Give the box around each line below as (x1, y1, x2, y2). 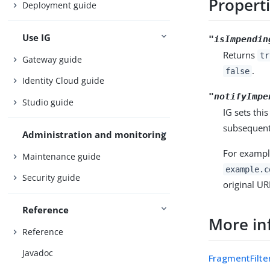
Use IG (22, 31, 51, 44)
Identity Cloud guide (22, 75, 105, 87)
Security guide (22, 172, 81, 184)
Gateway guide (22, 53, 83, 65)
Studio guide (22, 96, 74, 108)
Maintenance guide (22, 150, 101, 162)
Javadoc (22, 247, 54, 259)
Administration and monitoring (22, 128, 166, 141)
